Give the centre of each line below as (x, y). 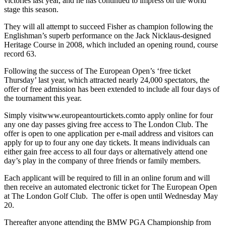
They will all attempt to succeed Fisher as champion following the (108, 26)
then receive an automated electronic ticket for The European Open (110, 187)
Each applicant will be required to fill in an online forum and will (107, 178)
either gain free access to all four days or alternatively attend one (106, 151)
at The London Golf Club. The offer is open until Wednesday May (111, 196)
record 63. (20, 53)
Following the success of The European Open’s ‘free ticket (97, 71)
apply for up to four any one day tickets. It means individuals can (107, 142)
